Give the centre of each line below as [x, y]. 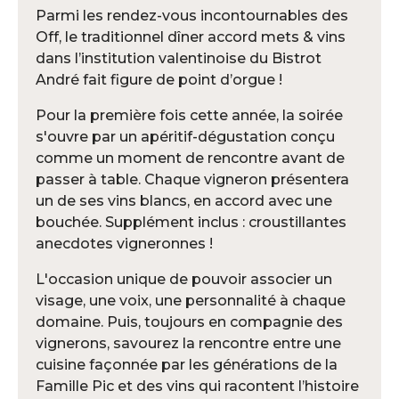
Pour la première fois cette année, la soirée [189, 115]
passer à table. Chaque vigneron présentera [192, 179]
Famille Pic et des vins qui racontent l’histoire [197, 386]
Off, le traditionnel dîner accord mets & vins [191, 37]
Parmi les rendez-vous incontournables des [192, 15]
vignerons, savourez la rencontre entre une [188, 343]
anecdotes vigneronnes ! [124, 243]
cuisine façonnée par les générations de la [187, 364]
